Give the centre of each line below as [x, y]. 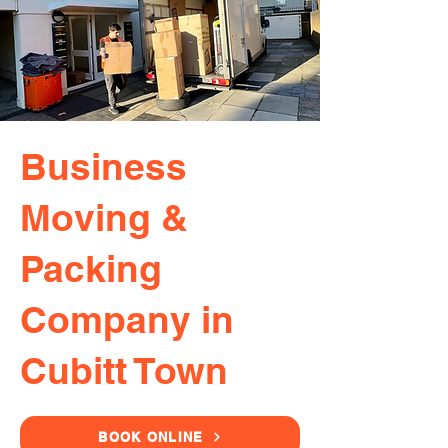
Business [103, 166]
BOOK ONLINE [151, 437]
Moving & [104, 217]
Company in [127, 319]
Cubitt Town [124, 370]
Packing [91, 268]
